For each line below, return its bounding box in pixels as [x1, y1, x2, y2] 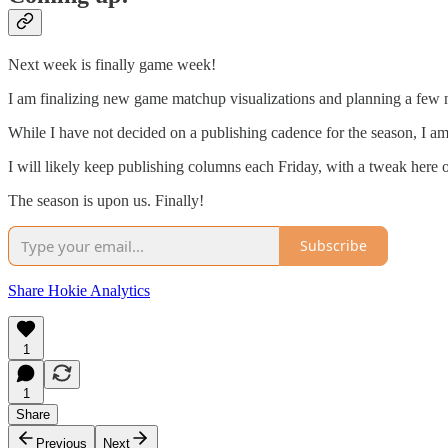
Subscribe [300, 236, 367, 256]
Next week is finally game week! [8, 55, 216, 73]
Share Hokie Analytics [8, 281, 150, 299]
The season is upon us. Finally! [8, 191, 204, 209]
